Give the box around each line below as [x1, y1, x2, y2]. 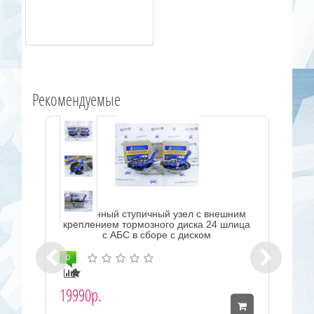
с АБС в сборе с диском [102, 228, 212, 240]
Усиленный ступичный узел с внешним [67, 207, 246, 219]
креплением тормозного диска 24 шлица [63, 218, 251, 230]
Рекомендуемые [32, 88, 121, 111]
